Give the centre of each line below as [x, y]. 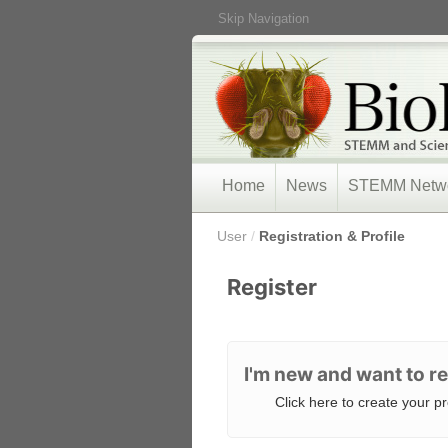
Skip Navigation [263, 18]
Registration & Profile [332, 236]
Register [272, 287]
